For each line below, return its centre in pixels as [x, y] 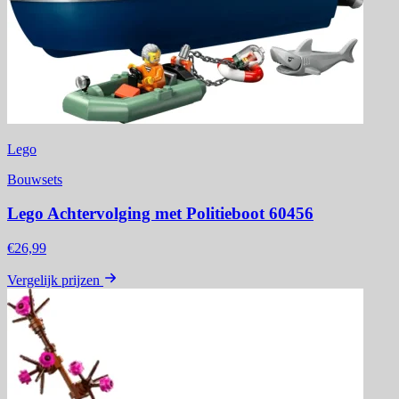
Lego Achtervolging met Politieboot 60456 [160, 214]
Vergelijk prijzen [53, 280]
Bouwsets [35, 179]
